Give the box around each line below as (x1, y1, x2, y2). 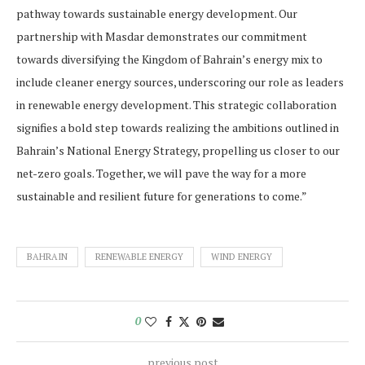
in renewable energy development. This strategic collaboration (16, 96, 336, 112)
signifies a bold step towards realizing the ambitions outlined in (16, 119, 339, 135)
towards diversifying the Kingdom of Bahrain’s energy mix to (16, 51, 323, 67)
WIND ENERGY (211, 250, 272, 262)
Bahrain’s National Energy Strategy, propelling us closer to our (16, 142, 340, 158)
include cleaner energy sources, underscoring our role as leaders (16, 73, 344, 90)
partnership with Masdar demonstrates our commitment (16, 28, 307, 44)
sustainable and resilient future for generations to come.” (16, 187, 307, 204)
